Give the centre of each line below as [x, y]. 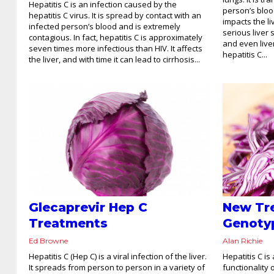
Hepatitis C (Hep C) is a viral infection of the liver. [118, 257]
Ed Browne [48, 241]
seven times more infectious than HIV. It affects [116, 48]
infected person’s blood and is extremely [105, 26]
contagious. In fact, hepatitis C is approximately [116, 37]
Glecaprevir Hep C [88, 208]
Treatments [68, 224]
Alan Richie [243, 241]
